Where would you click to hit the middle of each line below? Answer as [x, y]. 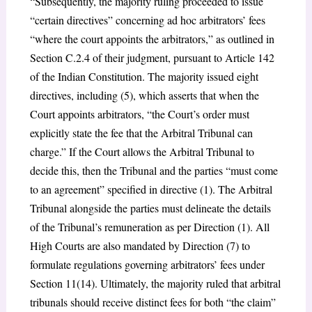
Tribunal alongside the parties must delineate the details [150, 208]
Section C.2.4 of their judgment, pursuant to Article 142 [152, 57]
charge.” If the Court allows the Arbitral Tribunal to [142, 151]
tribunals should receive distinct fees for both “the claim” [153, 302]
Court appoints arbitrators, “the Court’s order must [139, 114]
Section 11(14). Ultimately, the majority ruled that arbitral [155, 283]
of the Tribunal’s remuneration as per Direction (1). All [149, 226]
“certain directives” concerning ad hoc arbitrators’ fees [147, 19]
